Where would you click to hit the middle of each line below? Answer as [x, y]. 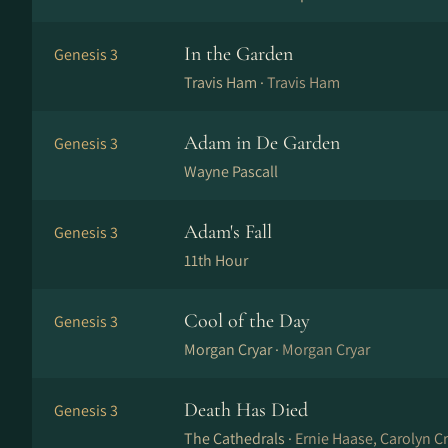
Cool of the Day [247, 321]
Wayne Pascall [231, 171]
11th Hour [216, 260]
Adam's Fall [228, 232]
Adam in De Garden [262, 143]
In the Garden [238, 54]
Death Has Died [246, 410]
